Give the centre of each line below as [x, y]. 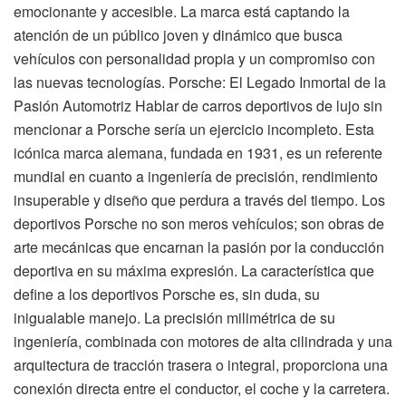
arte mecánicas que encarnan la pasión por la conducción [199, 246]
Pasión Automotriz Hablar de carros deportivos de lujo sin [198, 105]
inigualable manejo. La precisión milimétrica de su [174, 317]
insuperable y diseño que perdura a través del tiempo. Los [199, 199]
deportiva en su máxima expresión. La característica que [194, 270]
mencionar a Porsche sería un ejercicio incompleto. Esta [194, 129]
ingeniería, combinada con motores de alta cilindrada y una [203, 341]
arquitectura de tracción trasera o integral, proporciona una [201, 364]
